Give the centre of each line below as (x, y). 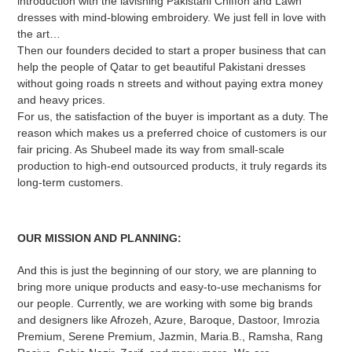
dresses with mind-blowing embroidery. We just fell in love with (172, 17)
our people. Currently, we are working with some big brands (165, 303)
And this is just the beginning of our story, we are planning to (167, 270)
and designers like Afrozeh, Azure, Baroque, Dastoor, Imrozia (169, 320)
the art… (39, 34)
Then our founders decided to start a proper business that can (172, 50)
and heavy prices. (62, 100)
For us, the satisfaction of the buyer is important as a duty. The (173, 116)
